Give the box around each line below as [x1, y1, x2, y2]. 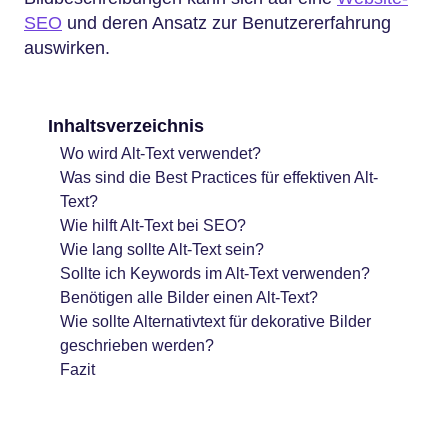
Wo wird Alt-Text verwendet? [60, 144, 261, 162]
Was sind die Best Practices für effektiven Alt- [60, 168, 378, 186]
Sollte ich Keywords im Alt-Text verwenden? [60, 264, 370, 282]
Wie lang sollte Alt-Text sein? [60, 240, 264, 258]
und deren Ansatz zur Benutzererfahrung [62, 13, 391, 33]
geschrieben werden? [60, 336, 214, 354]
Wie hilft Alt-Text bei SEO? [60, 216, 246, 234]
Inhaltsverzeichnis [48, 115, 205, 136]
